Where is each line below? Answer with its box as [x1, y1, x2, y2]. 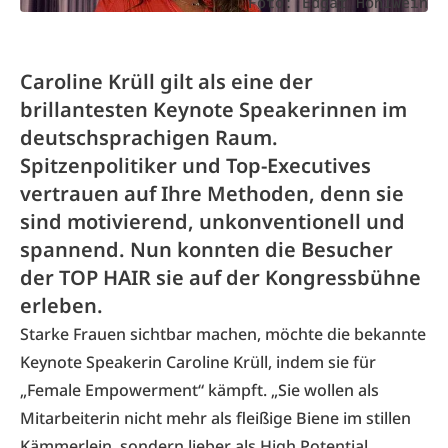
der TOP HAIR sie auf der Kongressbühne [20, 264, 421, 291]
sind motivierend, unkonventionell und [20, 208, 405, 235]
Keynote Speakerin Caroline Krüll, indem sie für [20, 351, 376, 373]
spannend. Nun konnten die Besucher [20, 236, 393, 263]
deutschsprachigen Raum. [20, 124, 278, 151]
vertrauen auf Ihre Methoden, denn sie [20, 180, 404, 207]
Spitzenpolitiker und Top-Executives [20, 152, 371, 179]
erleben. [20, 292, 103, 319]
